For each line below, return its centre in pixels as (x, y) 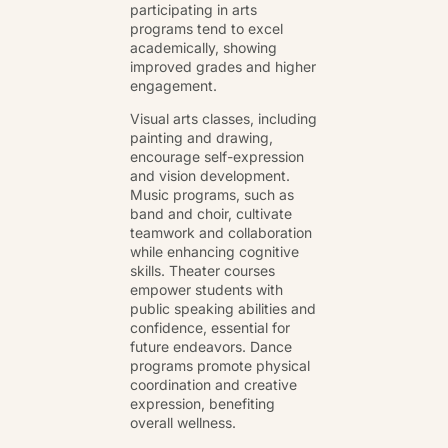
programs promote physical (220, 366)
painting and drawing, (201, 138)
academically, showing (203, 47)
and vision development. (210, 176)
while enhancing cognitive (214, 252)
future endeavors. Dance (211, 347)
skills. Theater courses (202, 271)
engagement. (173, 85)
